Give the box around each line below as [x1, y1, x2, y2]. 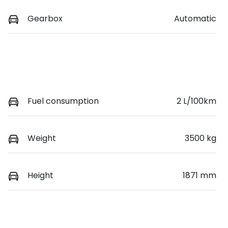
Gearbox [27, 12, 63, 24]
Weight [27, 132, 56, 145]
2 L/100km [177, 95, 216, 107]
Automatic [174, 12, 216, 24]
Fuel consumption [27, 95, 99, 107]
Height [27, 169, 53, 182]
